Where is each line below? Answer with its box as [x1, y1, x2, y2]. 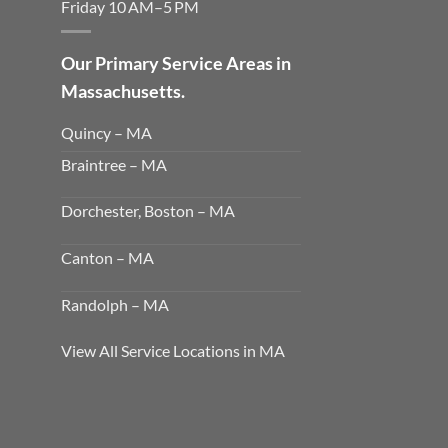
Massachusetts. [61, 79, 185, 102]
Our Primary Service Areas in [61, 51, 291, 74]
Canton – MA [61, 248, 154, 268]
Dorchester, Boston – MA [61, 201, 235, 221]
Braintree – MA [61, 154, 167, 174]
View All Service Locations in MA [61, 340, 285, 360]
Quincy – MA [61, 122, 152, 142]
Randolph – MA [61, 295, 169, 314]
